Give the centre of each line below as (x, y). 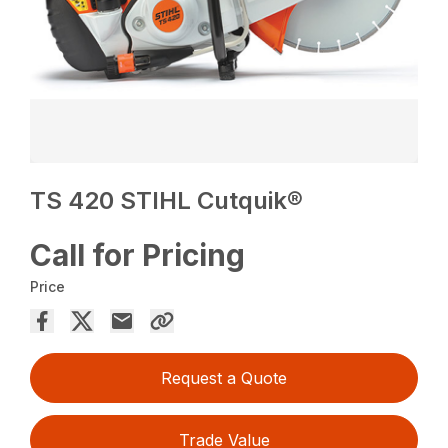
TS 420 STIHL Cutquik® (167, 201)
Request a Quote (224, 378)
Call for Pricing (138, 255)
